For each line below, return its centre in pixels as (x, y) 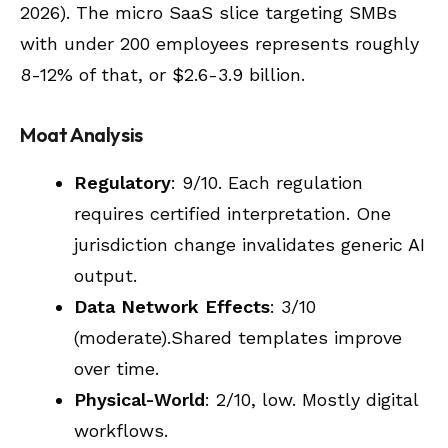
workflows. (121, 430)
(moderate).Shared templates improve (238, 337)
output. (105, 275)
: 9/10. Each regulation (267, 182)
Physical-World (139, 399)
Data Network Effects (172, 306)
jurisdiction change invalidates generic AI (249, 244)
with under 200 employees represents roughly (219, 43)
